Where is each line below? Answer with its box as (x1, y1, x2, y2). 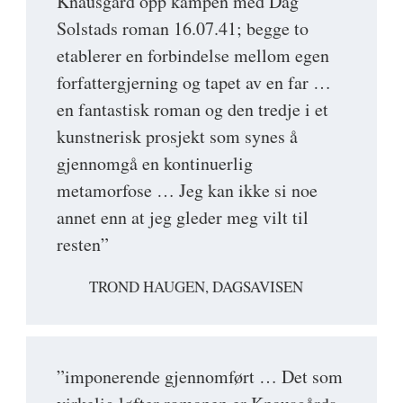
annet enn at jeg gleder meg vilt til (57, 204, 309, 229)
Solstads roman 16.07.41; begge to (57, 15, 309, 40)
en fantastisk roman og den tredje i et (57, 96, 328, 121)
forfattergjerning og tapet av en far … (57, 69, 331, 94)
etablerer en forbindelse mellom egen (57, 42, 329, 67)
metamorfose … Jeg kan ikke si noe (57, 177, 318, 202)
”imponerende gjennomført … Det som (57, 363, 343, 389)
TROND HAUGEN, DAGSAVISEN (89, 275, 303, 297)
